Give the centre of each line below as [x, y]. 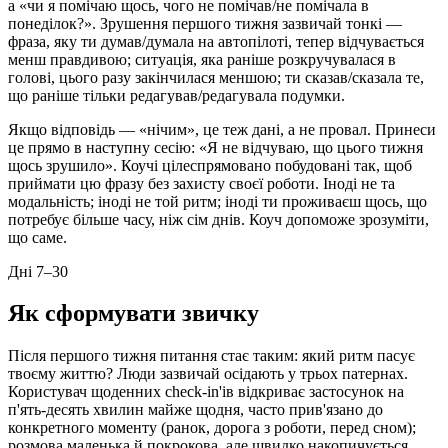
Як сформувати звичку [133, 313]
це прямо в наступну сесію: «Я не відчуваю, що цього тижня [215, 147]
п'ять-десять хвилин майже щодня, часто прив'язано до [195, 410]
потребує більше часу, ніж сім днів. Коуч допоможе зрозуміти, [218, 219]
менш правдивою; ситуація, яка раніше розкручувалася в [202, 59]
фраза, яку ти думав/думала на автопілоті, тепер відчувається [216, 41]
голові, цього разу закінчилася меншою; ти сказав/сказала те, [216, 77]
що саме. [37, 237]
